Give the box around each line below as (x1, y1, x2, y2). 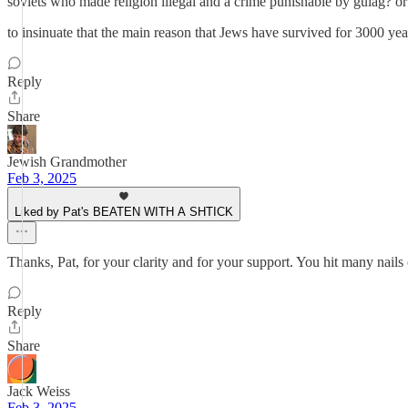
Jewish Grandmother (7, 154, 127, 169)
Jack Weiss (7, 383, 70, 399)
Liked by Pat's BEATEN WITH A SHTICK (15, 205, 233, 219)
